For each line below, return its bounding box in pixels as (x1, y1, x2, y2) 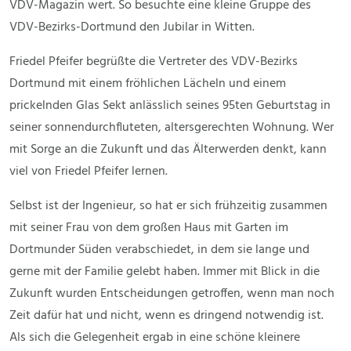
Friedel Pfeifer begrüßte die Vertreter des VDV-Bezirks (9, 52, 298, 73)
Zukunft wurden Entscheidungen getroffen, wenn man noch (9, 284, 335, 305)
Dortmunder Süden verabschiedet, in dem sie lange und (9, 240, 309, 261)
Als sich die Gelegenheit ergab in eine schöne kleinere (9, 327, 300, 349)
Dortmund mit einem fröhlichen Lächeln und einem (9, 74, 286, 95)
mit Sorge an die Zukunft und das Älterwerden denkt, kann (9, 139, 327, 161)
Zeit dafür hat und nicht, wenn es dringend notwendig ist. (9, 306, 324, 327)
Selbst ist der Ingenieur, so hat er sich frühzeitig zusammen (9, 196, 327, 217)
